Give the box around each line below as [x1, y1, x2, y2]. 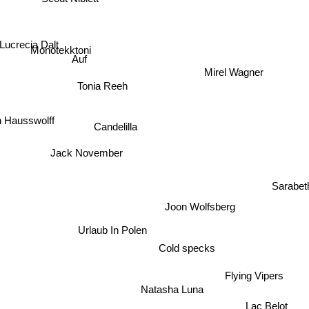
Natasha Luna [138, 283, 201, 296]
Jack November [49, 145, 122, 157]
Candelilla [90, 114, 134, 127]
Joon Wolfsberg [163, 199, 234, 211]
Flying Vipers [232, 270, 291, 283]
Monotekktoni [28, 43, 89, 56]
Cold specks [154, 240, 212, 252]
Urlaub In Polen [74, 222, 144, 235]
